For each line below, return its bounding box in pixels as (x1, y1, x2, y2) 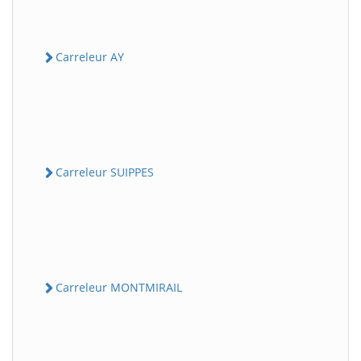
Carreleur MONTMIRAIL (56, 280, 182, 295)
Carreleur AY (56, 48, 124, 64)
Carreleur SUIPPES (56, 164, 154, 180)
